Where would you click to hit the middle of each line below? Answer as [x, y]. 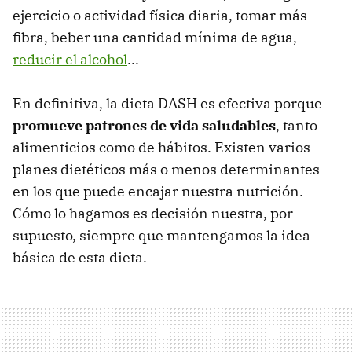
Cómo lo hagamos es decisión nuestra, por [153, 213]
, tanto [297, 125]
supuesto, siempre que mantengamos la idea [161, 235]
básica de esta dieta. [80, 257]
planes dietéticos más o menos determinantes [166, 169]
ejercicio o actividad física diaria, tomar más [160, 15]
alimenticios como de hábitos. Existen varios [161, 147]
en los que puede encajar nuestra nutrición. [158, 191]
